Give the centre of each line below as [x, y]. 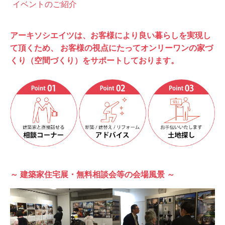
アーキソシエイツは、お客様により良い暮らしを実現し [110, 36]
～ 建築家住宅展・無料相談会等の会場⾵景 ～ [92, 174]
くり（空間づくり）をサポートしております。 [94, 61]
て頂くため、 [34, 48]
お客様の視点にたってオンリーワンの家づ [136, 48]
